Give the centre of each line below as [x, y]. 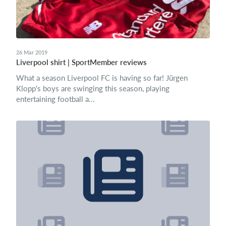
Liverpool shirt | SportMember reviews [81, 62]
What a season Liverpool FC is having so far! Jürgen [102, 78]
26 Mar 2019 [32, 52]
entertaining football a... [55, 99]
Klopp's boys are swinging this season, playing [93, 88]
